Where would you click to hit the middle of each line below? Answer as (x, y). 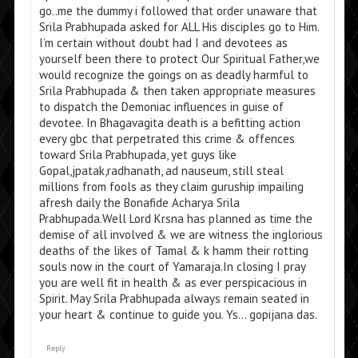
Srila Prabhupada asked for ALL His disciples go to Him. (179, 27)
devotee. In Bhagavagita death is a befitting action (169, 123)
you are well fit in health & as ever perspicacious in (173, 283)
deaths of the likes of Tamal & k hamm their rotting (173, 251)
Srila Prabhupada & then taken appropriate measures (177, 91)
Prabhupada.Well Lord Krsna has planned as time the (175, 219)
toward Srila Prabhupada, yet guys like (137, 155)
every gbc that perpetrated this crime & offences (167, 139)
